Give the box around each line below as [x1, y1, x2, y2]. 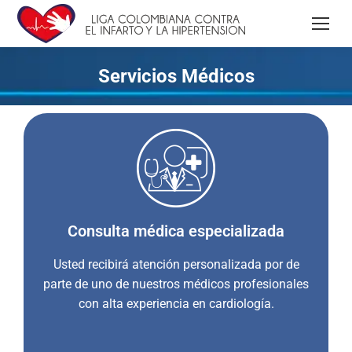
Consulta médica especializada [68, 222, 284, 240]
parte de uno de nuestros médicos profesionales [43, 277, 309, 291]
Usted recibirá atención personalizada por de [53, 257, 299, 272]
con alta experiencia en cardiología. [78, 296, 274, 311]
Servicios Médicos [97, 65, 255, 87]
